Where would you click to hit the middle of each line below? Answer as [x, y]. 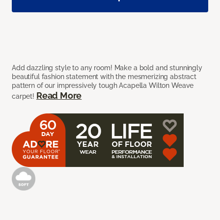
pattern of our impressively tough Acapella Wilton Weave [103, 86]
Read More [59, 96]
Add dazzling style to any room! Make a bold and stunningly [107, 68]
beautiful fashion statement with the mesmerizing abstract [104, 77]
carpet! [24, 96]
